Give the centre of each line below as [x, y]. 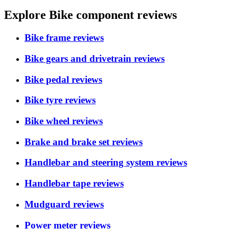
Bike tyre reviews [60, 100]
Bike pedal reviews [63, 79]
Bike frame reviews [64, 38]
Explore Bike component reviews [90, 15]
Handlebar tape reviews [74, 184]
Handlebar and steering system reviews [106, 163]
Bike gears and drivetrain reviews [95, 58]
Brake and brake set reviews [84, 142]
